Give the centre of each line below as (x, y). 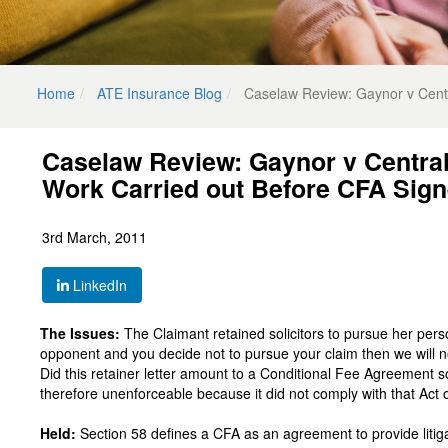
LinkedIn (98, 285)
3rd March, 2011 (94, 237)
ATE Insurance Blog (159, 93)
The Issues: (80, 333)
